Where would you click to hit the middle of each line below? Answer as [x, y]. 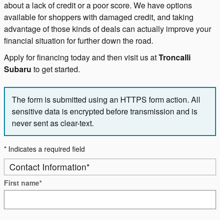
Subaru [18, 69]
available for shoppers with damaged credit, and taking [99, 17]
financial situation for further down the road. [79, 40]
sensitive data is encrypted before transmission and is [105, 111]
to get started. [56, 69]
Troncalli [175, 57]
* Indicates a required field [44, 149]
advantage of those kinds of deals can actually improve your [108, 28]
